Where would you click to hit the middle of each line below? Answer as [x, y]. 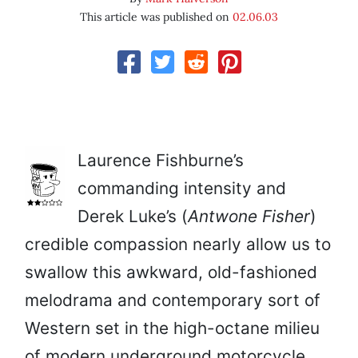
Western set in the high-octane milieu [172, 328]
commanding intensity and [182, 189]
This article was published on [156, 17]
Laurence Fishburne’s [161, 161]
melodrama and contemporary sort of [173, 300]
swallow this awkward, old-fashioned [171, 272]
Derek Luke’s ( [133, 217]
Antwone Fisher [249, 217]
